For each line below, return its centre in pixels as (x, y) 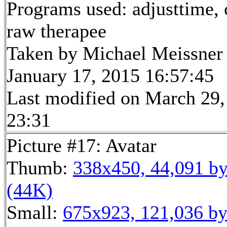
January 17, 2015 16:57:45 (110, 75)
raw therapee (56, 31)
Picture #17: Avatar (82, 145)
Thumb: (40, 167)
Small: (35, 212)
